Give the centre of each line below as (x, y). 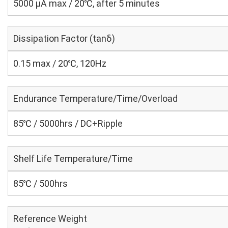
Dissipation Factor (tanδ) (64, 38)
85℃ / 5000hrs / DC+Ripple (68, 123)
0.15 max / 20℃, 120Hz (60, 63)
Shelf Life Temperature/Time (73, 159)
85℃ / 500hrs (40, 183)
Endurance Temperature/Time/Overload (95, 98)
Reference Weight (50, 219)
